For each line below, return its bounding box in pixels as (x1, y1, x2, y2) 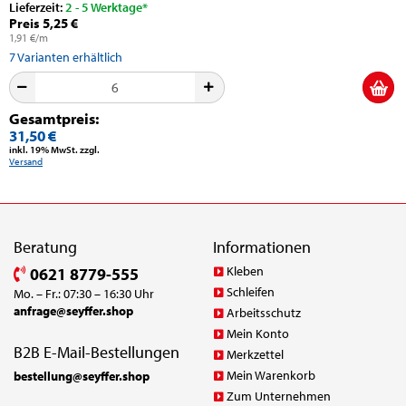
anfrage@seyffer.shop (14, 302, 133, 319)
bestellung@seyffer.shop (14, 367, 150, 384)
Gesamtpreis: (9, 108, 99, 128)
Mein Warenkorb (226, 366, 315, 383)
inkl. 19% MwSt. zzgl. (9, 142, 100, 156)
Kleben (226, 262, 264, 279)
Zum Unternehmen (226, 387, 331, 404)
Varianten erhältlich (17, 48, 122, 65)
